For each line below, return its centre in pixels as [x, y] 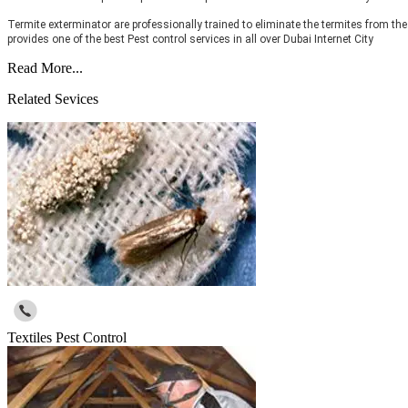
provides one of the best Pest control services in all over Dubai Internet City [190, 40]
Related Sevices [53, 99]
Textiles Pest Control [67, 338]
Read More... [45, 68]
